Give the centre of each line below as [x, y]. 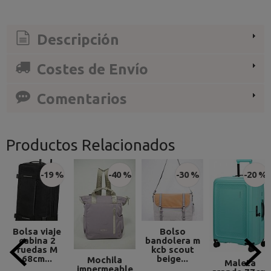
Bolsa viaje [37, 232]
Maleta [240, 263]
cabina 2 [37, 241]
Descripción [76, 39]
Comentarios [80, 99]
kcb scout [172, 250]
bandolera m [172, 241]
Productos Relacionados [91, 145]
